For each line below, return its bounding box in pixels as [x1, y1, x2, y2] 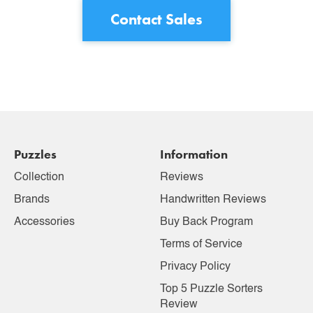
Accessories [14, 217, 75, 228]
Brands [14, 194, 50, 205]
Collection [14, 172, 64, 183]
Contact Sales [110, 9, 203, 29]
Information [160, 147, 228, 162]
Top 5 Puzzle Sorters [160, 284, 263, 295]
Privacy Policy [160, 261, 231, 272]
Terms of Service [160, 239, 242, 250]
